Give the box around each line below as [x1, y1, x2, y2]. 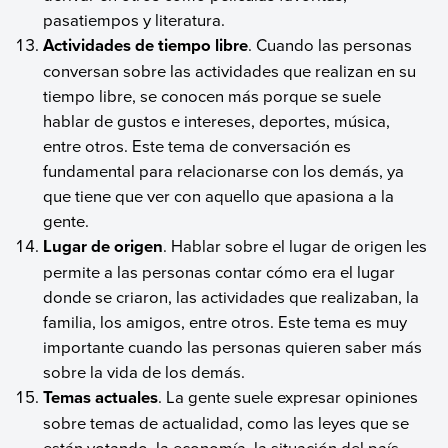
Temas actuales [43, 384, 159, 409]
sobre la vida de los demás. [43, 359, 246, 383]
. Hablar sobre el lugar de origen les [163, 233, 428, 257]
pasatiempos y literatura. [43, 7, 226, 31]
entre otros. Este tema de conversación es [43, 133, 352, 157]
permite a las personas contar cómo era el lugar [43, 259, 396, 283]
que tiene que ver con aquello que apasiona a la [43, 183, 395, 207]
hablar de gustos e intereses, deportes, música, [43, 108, 391, 132]
